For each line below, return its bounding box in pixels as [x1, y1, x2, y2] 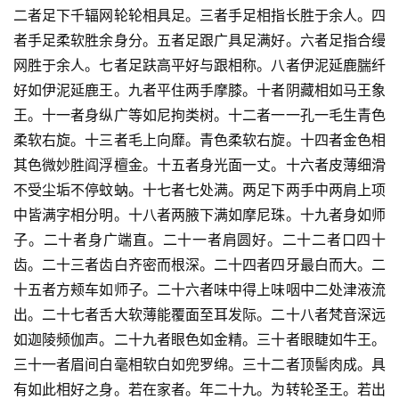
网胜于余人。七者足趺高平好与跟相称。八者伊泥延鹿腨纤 [13, 56, 386, 75]
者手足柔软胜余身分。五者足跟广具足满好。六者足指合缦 [13, 31, 386, 50]
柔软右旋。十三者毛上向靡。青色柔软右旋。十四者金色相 [13, 131, 386, 150]
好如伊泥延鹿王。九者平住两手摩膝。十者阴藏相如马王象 [13, 81, 386, 100]
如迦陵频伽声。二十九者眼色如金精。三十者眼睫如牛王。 [13, 330, 386, 349]
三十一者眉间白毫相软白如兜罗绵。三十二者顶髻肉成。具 [13, 355, 386, 374]
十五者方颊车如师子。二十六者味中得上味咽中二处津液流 [13, 281, 386, 299]
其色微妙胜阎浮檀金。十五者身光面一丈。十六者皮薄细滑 [13, 156, 386, 175]
